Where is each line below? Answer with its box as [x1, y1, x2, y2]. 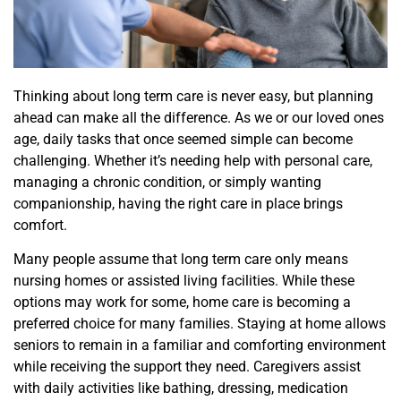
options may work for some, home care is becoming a [13, 294, 351, 311]
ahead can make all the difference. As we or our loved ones [13, 108, 384, 126]
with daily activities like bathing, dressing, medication [13, 380, 348, 397]
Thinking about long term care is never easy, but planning [13, 87, 373, 105]
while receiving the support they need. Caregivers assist [13, 358, 361, 376]
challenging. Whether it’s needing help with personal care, [13, 151, 372, 169]
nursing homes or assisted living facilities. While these [13, 272, 354, 290]
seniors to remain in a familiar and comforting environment [13, 337, 386, 354]
